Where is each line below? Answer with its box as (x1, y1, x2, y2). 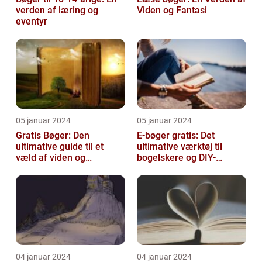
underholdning (16, 163, 77, 175)
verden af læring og (16, 5, 98, 16)
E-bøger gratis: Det (137, 130, 215, 142)
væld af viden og (16, 152, 85, 164)
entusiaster (137, 163, 184, 175)
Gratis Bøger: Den (16, 130, 89, 142)
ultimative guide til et (16, 141, 104, 153)
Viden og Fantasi (137, 5, 207, 16)
